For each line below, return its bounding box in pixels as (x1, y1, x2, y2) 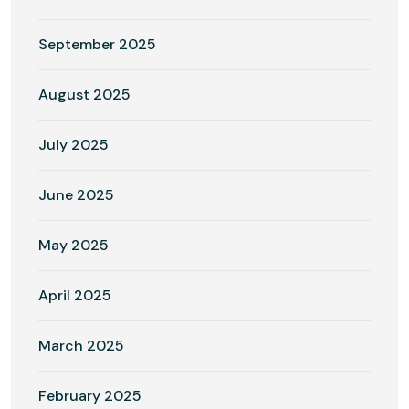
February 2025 (38, 385, 142, 405)
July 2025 (38, 134, 109, 154)
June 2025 (38, 184, 114, 204)
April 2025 (38, 285, 111, 305)
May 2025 (38, 235, 109, 255)
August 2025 (38, 84, 131, 104)
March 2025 (38, 335, 124, 355)
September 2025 (38, 34, 156, 54)
